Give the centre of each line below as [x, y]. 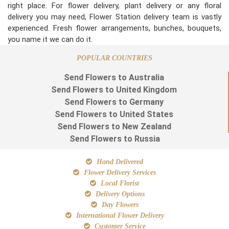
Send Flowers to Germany [114, 102]
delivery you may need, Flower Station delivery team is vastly [114, 17]
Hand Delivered [119, 162]
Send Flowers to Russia [114, 139]
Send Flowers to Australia [114, 78]
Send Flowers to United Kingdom [114, 90]
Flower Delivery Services [119, 173]
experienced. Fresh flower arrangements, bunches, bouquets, [114, 28]
